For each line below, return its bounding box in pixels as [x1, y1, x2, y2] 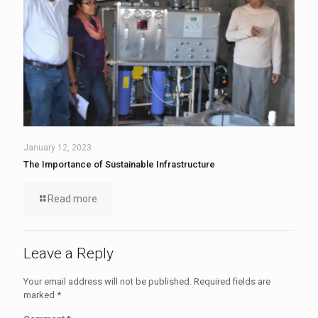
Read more [48, 192, 97, 204]
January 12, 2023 [23, 142, 92, 153]
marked [23, 289, 57, 300]
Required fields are [194, 275, 270, 287]
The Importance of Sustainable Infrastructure [23, 158, 215, 170]
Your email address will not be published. [23, 275, 192, 287]
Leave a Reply [23, 244, 114, 262]
